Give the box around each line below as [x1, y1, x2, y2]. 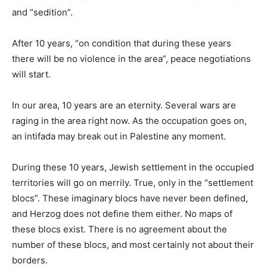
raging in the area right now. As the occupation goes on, [12, 114, 247, 126]
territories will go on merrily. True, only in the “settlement [12, 176, 253, 188]
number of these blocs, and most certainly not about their [12, 238, 254, 250]
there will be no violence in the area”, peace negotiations [12, 52, 251, 64]
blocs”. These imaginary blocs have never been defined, [12, 192, 248, 204]
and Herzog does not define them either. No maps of [12, 207, 232, 219]
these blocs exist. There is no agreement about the [12, 223, 227, 235]
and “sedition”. [12, 6, 73, 18]
